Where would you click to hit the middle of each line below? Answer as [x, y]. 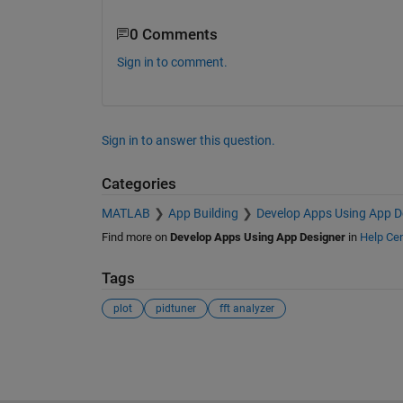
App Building [203, 213]
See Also [137, 352]
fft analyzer [246, 309]
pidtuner [175, 309]
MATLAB [125, 213]
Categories [139, 184]
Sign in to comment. [172, 63]
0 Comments [173, 34]
